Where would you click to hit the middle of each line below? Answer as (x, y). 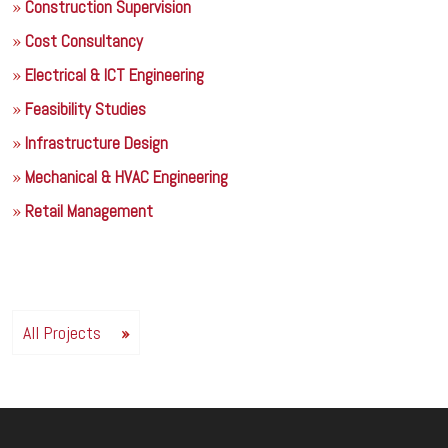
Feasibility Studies (85, 108)
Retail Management (89, 210)
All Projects (62, 332)
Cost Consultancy (84, 40)
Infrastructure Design (96, 142)
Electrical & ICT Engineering (114, 74)
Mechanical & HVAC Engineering (126, 176)
